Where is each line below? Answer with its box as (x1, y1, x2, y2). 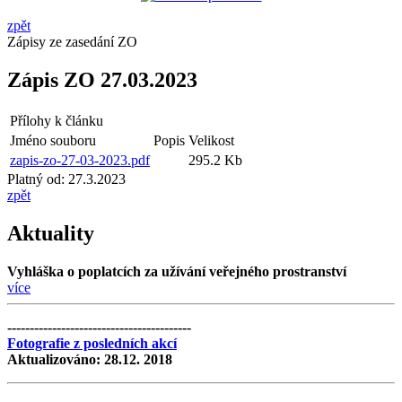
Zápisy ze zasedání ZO (7, 34, 137, 50)
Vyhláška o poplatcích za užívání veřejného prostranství (7, 263, 346, 279)
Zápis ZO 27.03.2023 (7, 68, 197, 92)
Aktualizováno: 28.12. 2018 (7, 351, 172, 367)
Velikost (188, 132, 234, 148)
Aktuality (7, 221, 94, 245)
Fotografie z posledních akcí (7, 335, 177, 351)
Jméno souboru (10, 132, 96, 148)
